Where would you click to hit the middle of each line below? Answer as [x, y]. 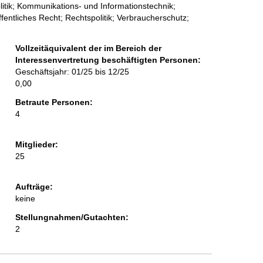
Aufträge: [34, 187]
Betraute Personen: [54, 102]
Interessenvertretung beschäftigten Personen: [108, 60]
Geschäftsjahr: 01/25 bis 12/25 [72, 72]
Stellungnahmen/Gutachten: [72, 218]
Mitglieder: [36, 145]
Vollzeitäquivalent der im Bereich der [88, 48]
